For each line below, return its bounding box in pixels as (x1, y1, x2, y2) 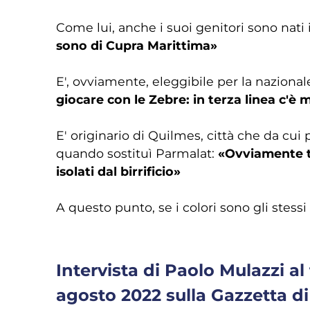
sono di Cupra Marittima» (55, 37, 217, 53)
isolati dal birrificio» (55, 163, 181, 179)
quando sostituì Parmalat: (55, 145, 218, 161)
